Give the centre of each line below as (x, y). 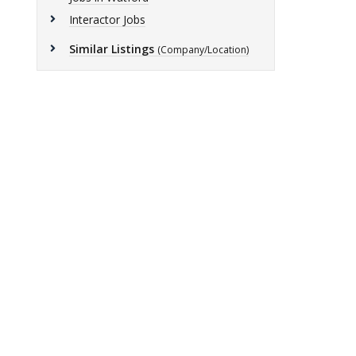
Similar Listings (112, 49)
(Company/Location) (203, 50)
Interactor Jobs (107, 19)
